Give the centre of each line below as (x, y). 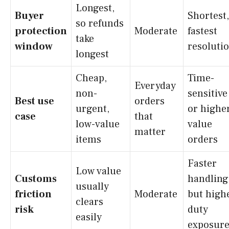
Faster (202, 163)
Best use (35, 101)
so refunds (100, 23)
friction (33, 194)
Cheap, (91, 78)
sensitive (208, 93)
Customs (36, 179)
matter (150, 132)
